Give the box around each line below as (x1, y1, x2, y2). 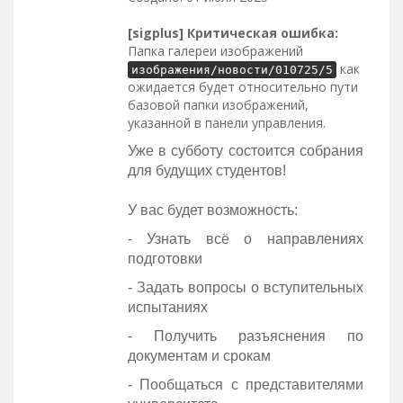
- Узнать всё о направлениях (127, 230, 363, 246)
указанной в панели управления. (127, 113, 326, 131)
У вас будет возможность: (127, 201, 298, 218)
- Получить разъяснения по (127, 327, 363, 344)
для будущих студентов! (127, 162, 286, 178)
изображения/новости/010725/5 (130, 62, 333, 76)
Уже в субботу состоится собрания (127, 142, 363, 158)
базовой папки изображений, (127, 95, 309, 113)
